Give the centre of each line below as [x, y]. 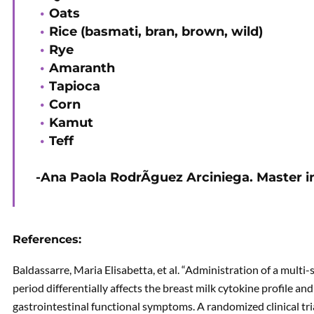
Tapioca [75, 87]
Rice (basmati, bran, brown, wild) [156, 32]
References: [47, 240]
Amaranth [82, 68]
